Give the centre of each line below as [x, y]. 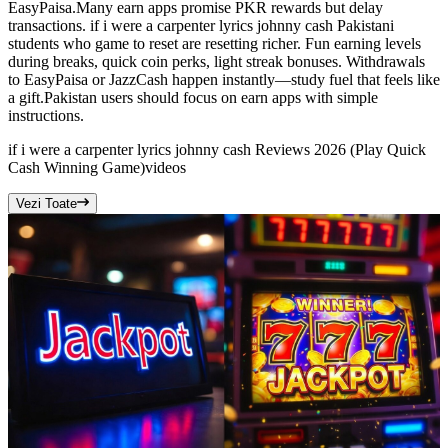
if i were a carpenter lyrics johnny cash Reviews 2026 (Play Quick [217, 150]
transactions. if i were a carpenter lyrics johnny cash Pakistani [201, 26]
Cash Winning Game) [76, 168]
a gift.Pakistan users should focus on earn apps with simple [193, 98]
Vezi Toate [46, 204]
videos [165, 168]
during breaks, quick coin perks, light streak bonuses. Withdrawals [216, 62]
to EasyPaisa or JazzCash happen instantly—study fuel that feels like [224, 80]
